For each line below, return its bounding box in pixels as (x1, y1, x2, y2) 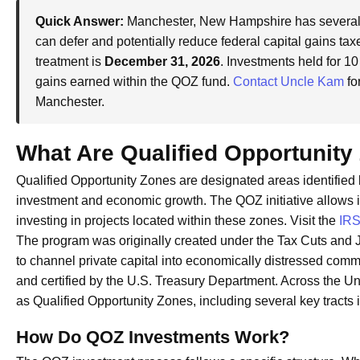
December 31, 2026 (104, 54, 220, 68)
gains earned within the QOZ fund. (35, 74, 233, 88)
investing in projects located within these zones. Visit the (16, 213, 339, 227)
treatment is (35, 54, 104, 68)
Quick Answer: (35, 14, 124, 28)
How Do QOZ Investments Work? (16, 326, 289, 347)
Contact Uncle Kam (233, 74, 344, 88)
